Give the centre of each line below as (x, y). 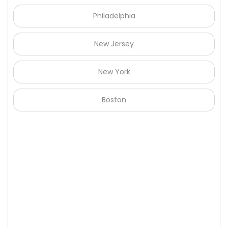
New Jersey (114, 44)
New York (114, 72)
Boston (114, 100)
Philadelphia (114, 16)
